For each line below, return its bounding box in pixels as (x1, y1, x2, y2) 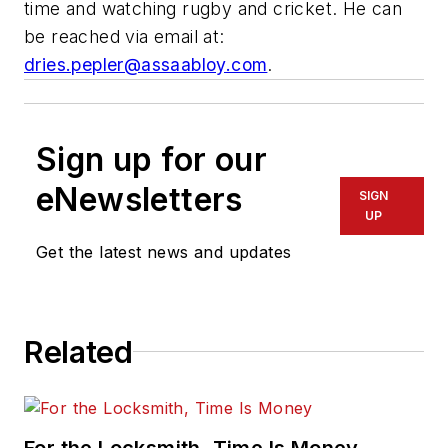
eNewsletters (36, 179, 243, 219)
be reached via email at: (24, 25, 225, 47)
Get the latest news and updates (36, 241, 292, 262)
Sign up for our (36, 139, 267, 179)
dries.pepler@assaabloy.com (24, 53, 268, 75)
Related (24, 333, 133, 370)
